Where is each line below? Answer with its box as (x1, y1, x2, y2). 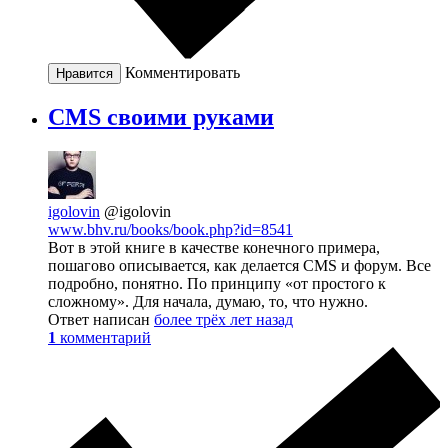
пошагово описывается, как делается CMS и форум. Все (48, 256, 431, 274)
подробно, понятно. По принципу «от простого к (48, 274, 386, 292)
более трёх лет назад (154, 310, 293, 328)
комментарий (60, 328, 151, 346)
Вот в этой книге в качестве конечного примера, (48, 238, 380, 256)
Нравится (56, 66, 113, 82)
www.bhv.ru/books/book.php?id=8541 (48, 220, 293, 238)
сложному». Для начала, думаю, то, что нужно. (48, 292, 368, 310)
